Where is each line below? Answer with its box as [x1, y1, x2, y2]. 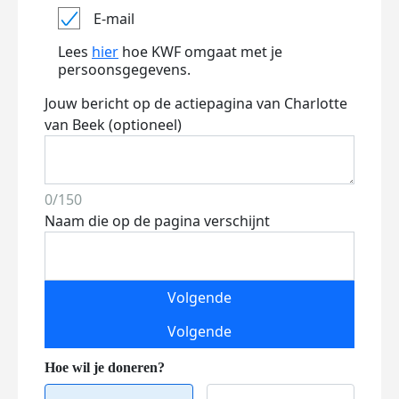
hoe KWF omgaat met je [118, 42, 282, 61]
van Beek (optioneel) [45, 115, 182, 134]
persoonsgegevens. [58, 60, 191, 79]
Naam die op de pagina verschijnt [45, 211, 270, 231]
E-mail [94, 8, 134, 28]
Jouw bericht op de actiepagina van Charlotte [45, 94, 347, 113]
